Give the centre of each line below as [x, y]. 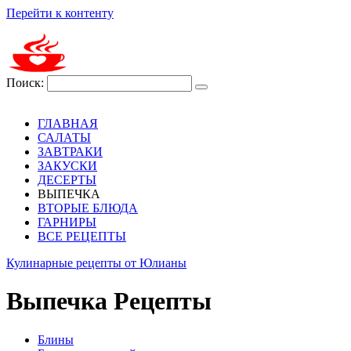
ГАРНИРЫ [67, 222]
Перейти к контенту [60, 13]
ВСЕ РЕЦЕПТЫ [82, 236]
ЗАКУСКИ [67, 166]
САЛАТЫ [64, 138]
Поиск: [27, 83]
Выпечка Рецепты [109, 301]
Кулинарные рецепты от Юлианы [96, 263]
